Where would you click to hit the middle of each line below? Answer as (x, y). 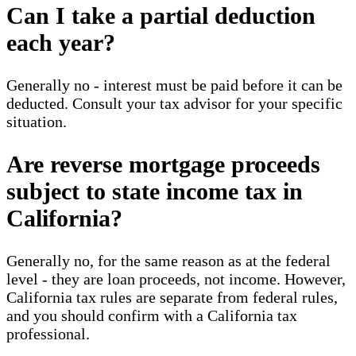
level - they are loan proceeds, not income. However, (176, 279)
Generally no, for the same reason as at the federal (168, 260)
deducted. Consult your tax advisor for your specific (174, 104)
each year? (61, 43)
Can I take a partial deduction (161, 16)
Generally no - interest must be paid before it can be (174, 85)
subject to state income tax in (155, 191)
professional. (48, 333)
